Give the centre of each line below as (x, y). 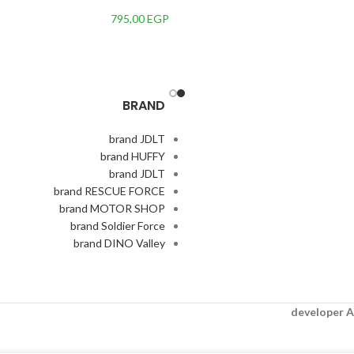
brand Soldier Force (118, 226)
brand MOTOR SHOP (112, 208)
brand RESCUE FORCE (109, 191)
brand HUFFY (133, 156)
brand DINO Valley (119, 243)
